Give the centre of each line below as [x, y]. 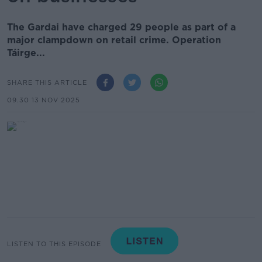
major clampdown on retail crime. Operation [114, 40]
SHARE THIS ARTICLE [47, 82]
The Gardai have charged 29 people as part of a [121, 27]
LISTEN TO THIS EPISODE [54, 244]
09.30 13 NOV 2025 [44, 100]
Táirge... [26, 53]
